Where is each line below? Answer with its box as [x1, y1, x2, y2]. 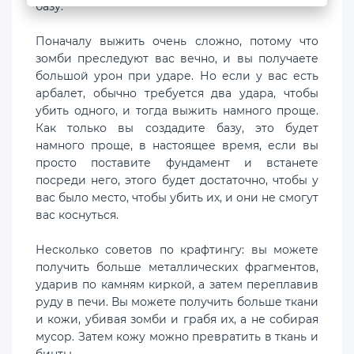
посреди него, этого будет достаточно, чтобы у [36, 172, 318, 187]
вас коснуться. [36, 207, 119, 222]
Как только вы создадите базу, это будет [36, 120, 318, 135]
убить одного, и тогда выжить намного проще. [36, 103, 318, 118]
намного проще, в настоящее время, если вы [36, 137, 318, 153]
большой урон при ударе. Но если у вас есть [36, 68, 318, 83]
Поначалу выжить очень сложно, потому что [36, 33, 318, 48]
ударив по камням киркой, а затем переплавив [36, 277, 318, 292]
